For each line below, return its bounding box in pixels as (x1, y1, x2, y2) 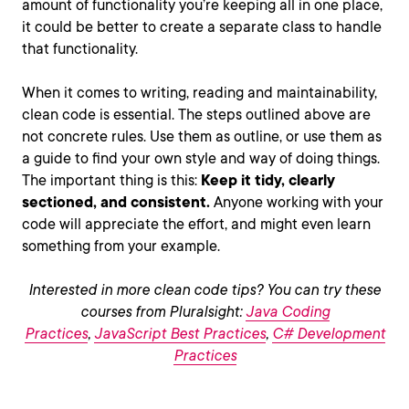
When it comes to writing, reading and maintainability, (22, 83, 377, 101)
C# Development (271, 324, 385, 342)
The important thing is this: (22, 171, 201, 189)
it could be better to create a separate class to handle (22, 17, 382, 36)
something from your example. (22, 236, 220, 255)
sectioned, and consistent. (22, 193, 214, 211)
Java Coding (245, 302, 330, 320)
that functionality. (22, 39, 138, 58)
